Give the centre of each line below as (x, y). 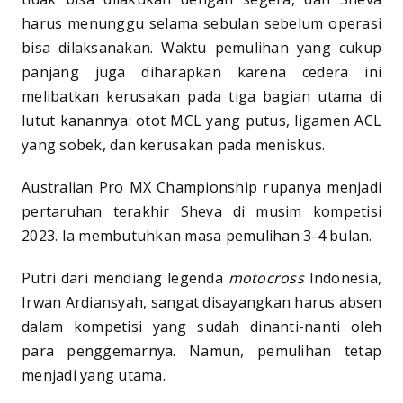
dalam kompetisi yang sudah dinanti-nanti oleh (201, 327)
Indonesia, (343, 278)
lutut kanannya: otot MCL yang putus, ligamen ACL (201, 121)
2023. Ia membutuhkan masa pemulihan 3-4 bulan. (197, 236)
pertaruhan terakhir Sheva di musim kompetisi (201, 212)
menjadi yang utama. (94, 376)
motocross (266, 278)
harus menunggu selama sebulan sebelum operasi (201, 24)
